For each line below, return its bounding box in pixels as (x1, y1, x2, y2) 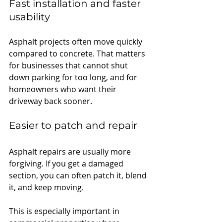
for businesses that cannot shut (9, 59, 130, 71)
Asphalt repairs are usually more (9, 146, 133, 157)
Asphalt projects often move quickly (9, 36, 144, 47)
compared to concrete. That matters (9, 48, 147, 59)
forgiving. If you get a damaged (9, 158, 125, 169)
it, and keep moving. (9, 181, 84, 193)
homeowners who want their (9, 83, 118, 95)
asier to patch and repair (15, 119, 137, 131)
